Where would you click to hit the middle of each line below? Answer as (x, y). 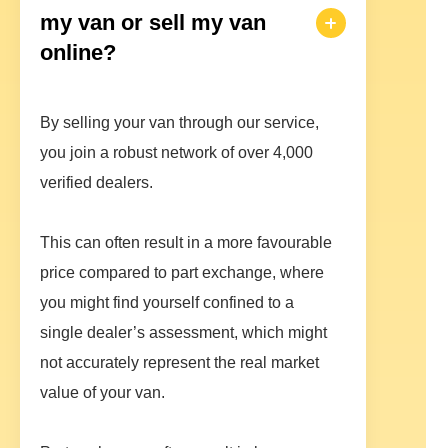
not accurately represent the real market (179, 363)
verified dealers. (96, 183)
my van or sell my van (153, 23)
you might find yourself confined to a (167, 303)
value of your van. (102, 393)
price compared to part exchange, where (182, 273)
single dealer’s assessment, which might (183, 333)
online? (78, 53)
